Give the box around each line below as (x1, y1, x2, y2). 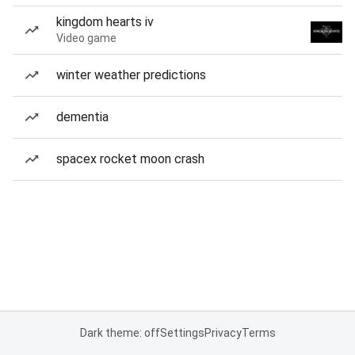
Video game (56, 32, 116, 44)
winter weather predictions (56, 67, 206, 82)
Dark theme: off (79, 326, 160, 339)
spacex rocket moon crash (56, 151, 204, 166)
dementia (56, 109, 109, 124)
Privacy (204, 326, 242, 339)
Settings (159, 326, 204, 339)
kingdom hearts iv (56, 14, 154, 29)
